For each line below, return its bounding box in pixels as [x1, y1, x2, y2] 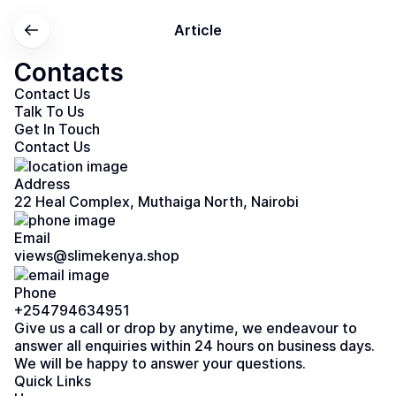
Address [14, 174, 70, 193]
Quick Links [14, 371, 91, 390]
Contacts [14, 57, 124, 88]
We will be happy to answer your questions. [14, 354, 306, 372]
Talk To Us [14, 103, 84, 120]
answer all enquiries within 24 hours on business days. [14, 336, 375, 354]
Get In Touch [14, 120, 100, 138]
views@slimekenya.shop [14, 247, 179, 265]
